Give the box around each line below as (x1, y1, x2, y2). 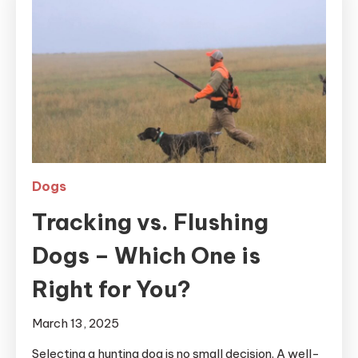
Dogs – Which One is (32, 241, 261, 270)
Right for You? (32, 275, 191, 304)
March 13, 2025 (32, 316, 119, 332)
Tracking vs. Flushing (32, 208, 268, 237)
